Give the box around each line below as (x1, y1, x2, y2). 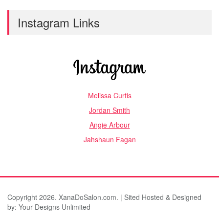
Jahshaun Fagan (83, 134, 136, 144)
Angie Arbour (89, 120, 130, 130)
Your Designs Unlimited (19, 202, 90, 212)
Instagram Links (18, 14, 100, 31)
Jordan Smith (89, 105, 130, 115)
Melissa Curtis (88, 90, 131, 100)
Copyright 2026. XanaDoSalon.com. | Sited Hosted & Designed (7, 192, 201, 202)
